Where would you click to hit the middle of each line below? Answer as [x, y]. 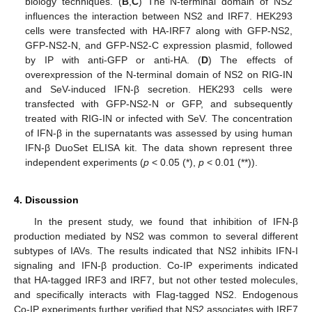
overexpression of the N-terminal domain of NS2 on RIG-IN [159, 75]
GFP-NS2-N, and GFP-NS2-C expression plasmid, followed [159, 46]
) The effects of [250, 60]
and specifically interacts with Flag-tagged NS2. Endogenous [156, 295]
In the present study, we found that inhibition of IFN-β [166, 222]
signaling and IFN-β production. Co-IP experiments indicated [156, 266]
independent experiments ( [85, 163]
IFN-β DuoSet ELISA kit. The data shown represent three [159, 148]
